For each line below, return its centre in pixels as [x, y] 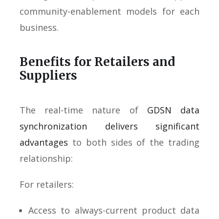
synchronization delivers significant [109, 126]
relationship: [46, 158]
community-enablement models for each [109, 11]
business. [39, 27]
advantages [44, 142]
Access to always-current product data [114, 210]
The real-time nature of [83, 110]
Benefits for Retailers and [97, 62]
